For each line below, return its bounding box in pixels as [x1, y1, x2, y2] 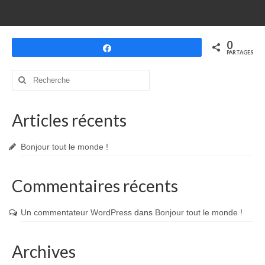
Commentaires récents [12, 176, 178, 196]
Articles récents [12, 110, 127, 131]
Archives [12, 241, 76, 262]
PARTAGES [227, 49, 253, 56]
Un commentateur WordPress [21, 208, 132, 218]
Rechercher [11, 70, 57, 80]
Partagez [119, 43, 153, 53]
